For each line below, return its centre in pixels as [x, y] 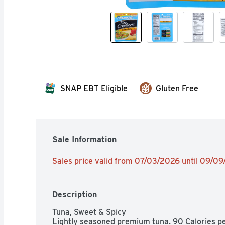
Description [75, 194]
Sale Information [84, 139]
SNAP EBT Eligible [94, 88]
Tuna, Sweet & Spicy [89, 212]
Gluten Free [177, 88]
